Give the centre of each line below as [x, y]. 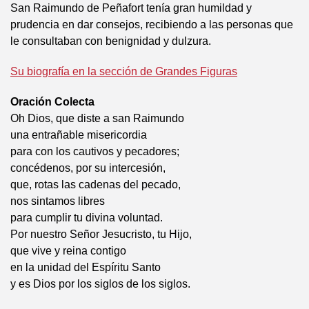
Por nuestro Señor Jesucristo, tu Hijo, [101, 234]
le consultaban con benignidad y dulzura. [111, 41]
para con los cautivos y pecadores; [95, 151]
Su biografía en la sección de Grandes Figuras [124, 71]
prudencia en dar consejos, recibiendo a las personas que [152, 24]
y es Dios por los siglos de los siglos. [100, 284]
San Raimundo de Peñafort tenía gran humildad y [131, 8]
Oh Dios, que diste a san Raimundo [97, 118]
